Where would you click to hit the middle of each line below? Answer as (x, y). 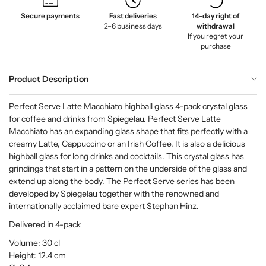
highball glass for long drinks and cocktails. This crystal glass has (126, 156)
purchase (216, 46)
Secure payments (50, 16)
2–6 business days (133, 26)
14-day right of (216, 16)
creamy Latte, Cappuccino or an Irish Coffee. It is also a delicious (127, 143)
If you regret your (216, 36)
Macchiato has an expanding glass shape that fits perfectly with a (128, 131)
